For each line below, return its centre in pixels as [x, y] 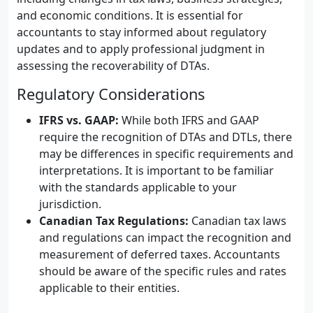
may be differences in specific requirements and [166, 154]
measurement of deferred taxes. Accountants [160, 254]
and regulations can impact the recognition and [165, 238]
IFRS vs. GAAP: [79, 120]
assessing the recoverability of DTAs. [113, 66]
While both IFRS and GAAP [189, 120]
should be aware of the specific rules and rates [163, 271]
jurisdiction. [70, 204]
